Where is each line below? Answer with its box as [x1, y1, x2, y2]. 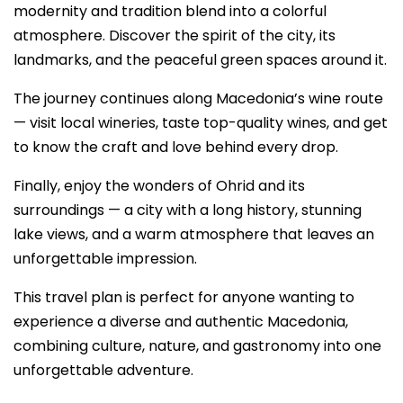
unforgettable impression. [13, 248, 197, 269]
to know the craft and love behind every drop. [13, 137, 338, 157]
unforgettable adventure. [13, 360, 193, 381]
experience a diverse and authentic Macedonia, [13, 311, 348, 332]
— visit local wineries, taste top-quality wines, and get [13, 112, 388, 133]
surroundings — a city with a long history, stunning [13, 200, 362, 220]
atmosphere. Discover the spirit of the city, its [13, 25, 336, 46]
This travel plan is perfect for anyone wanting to [13, 287, 354, 308]
